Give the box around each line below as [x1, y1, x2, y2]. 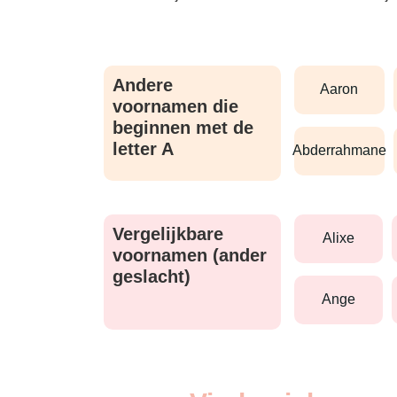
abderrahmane [301, 143, 386, 159]
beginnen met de [113, 117, 253, 137]
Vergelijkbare [113, 223, 223, 244]
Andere [113, 74, 173, 95]
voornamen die [113, 96, 238, 116]
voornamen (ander [113, 245, 267, 265]
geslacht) [113, 266, 191, 286]
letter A [113, 138, 174, 159]
